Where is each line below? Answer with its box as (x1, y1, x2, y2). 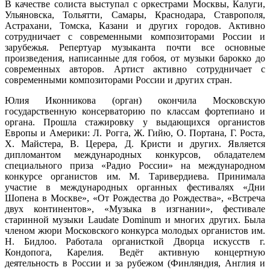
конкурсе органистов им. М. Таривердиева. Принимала (5, 171, 265, 181)
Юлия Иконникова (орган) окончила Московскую (5, 95, 265, 105)
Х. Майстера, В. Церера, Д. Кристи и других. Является (5, 138, 265, 149)
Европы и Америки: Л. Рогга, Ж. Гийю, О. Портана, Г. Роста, (5, 127, 265, 138)
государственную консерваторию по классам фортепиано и (5, 105, 265, 116)
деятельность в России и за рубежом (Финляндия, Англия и (5, 257, 265, 268)
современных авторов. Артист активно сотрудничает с (5, 63, 265, 74)
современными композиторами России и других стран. (5, 74, 232, 85)
